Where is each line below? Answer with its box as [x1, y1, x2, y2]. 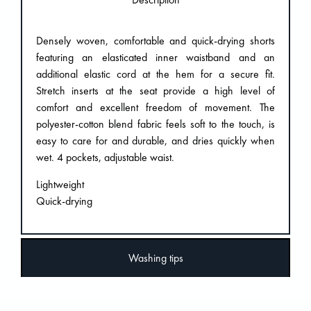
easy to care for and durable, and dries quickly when [36, 133, 275, 149]
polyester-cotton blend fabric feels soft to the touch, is [36, 117, 275, 132]
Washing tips [128, 251, 183, 265]
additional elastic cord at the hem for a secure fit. [36, 67, 275, 82]
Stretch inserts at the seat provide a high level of [36, 83, 275, 99]
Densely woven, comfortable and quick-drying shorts [36, 33, 275, 49]
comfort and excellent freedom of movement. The [36, 100, 275, 115]
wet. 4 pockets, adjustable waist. [36, 150, 174, 165]
